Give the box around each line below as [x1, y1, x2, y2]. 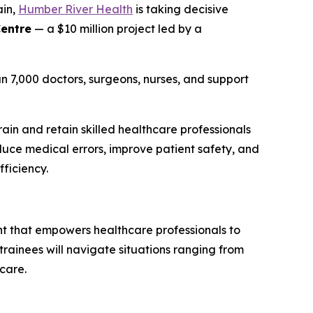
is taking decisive [133, 2, 228, 17]
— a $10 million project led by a [31, 22, 202, 36]
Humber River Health [18, 2, 133, 17]
